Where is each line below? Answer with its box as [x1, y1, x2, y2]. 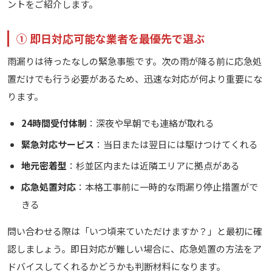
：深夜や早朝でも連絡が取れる [86, 117, 214, 130]
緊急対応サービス [21, 138, 94, 151]
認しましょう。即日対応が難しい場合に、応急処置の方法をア [7, 242, 262, 256]
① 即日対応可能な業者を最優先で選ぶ [16, 30, 205, 47]
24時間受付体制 [21, 117, 87, 130]
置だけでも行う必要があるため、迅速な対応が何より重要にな [7, 72, 262, 86]
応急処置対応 [21, 180, 76, 194]
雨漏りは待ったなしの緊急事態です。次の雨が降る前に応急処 [7, 55, 262, 68]
